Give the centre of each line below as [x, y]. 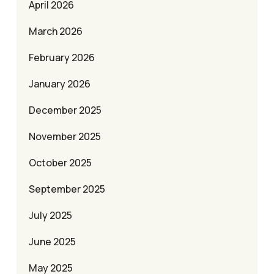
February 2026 [62, 58]
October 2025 [60, 163]
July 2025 [50, 216]
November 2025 [65, 137]
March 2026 [56, 31]
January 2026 [60, 84]
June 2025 [52, 242]
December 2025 [65, 110]
